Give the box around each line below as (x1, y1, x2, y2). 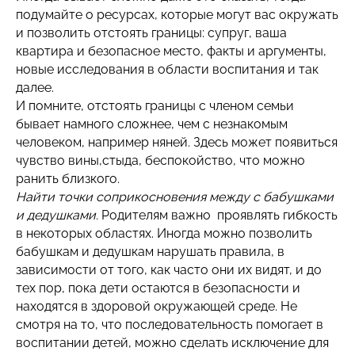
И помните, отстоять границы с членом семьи (16, 98, 294, 113)
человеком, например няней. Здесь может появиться (16, 135, 338, 150)
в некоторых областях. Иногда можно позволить (16, 226, 312, 241)
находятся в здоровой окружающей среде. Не (16, 299, 297, 314)
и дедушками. (16, 208, 101, 223)
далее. (16, 80, 54, 95)
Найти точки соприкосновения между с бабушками (16, 189, 334, 204)
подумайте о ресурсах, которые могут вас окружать (16, 7, 338, 22)
